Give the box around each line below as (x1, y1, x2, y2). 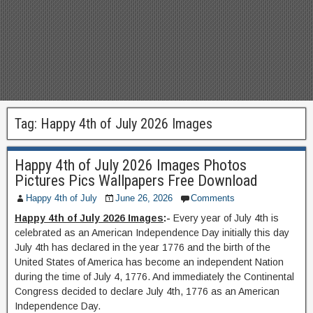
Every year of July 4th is (173, 212, 279, 224)
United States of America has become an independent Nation (15, 256, 284, 268)
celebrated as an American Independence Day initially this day (15, 227, 289, 238)
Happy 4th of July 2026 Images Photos (15, 156, 247, 174)
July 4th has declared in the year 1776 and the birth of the (15, 242, 270, 253)
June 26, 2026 (115, 193, 173, 203)
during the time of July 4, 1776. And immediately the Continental (15, 271, 294, 282)
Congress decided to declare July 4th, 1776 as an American (15, 286, 279, 297)
